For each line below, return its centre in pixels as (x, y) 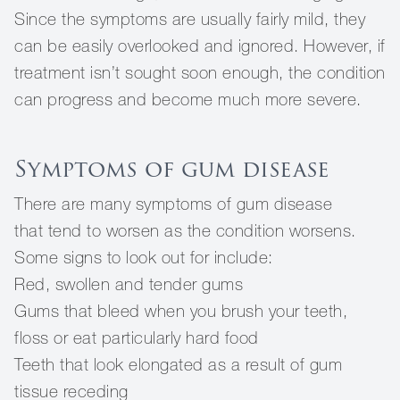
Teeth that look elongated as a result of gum (178, 364)
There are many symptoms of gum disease (173, 204)
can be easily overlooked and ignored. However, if (200, 46)
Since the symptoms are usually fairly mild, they (190, 19)
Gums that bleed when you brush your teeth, (181, 311)
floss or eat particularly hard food (137, 337)
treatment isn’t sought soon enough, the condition (200, 72)
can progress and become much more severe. (188, 99)
